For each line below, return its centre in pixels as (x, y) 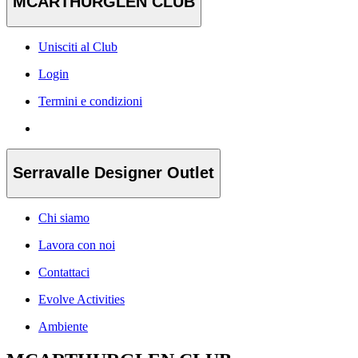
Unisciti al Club (78, 46)
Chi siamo (64, 217)
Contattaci (64, 272)
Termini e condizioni (90, 101)
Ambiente (63, 326)
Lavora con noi (77, 245)
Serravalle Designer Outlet (113, 173)
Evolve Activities (82, 299)
